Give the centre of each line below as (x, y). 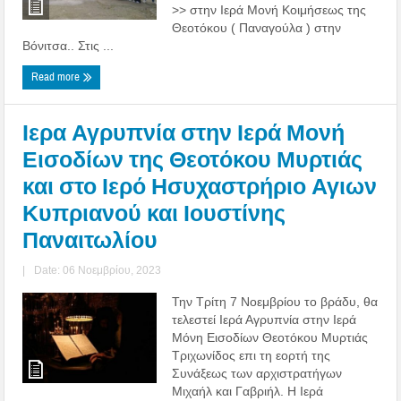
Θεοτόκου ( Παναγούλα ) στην (257, 27)
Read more (57, 77)
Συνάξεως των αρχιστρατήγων (257, 373)
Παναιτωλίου (90, 240)
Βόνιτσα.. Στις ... (68, 45)
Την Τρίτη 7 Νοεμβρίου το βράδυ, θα (275, 301)
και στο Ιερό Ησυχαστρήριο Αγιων (200, 186)
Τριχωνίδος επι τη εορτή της (252, 355)
